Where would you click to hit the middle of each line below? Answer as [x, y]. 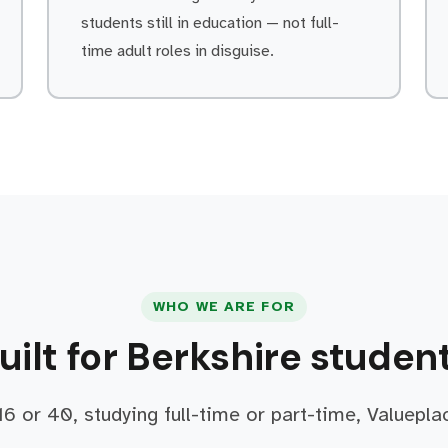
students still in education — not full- [209, 23]
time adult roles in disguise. [177, 51]
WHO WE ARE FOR [224, 306]
